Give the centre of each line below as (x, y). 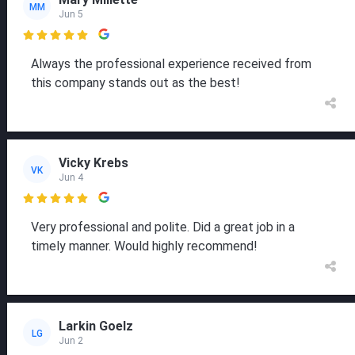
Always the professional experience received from (171, 64)
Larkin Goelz (96, 326)
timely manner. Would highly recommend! (144, 246)
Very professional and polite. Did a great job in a (163, 227)
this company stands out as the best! (136, 83)
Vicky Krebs (94, 162)
